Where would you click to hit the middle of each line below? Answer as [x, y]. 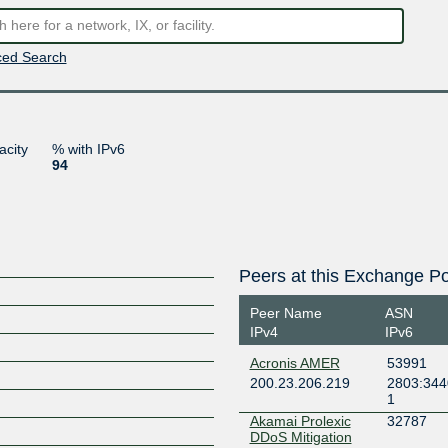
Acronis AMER [294, 363]
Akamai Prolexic [300, 420]
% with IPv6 [88, 148]
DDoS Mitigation [300, 436]
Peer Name [285, 313]
